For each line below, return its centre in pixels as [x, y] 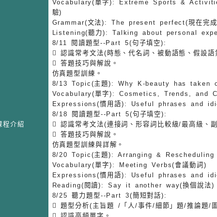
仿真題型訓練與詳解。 [88, 144]
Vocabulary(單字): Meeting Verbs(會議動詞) [129, 165]
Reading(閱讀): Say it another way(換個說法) [133, 185]
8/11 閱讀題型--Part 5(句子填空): [109, 43]
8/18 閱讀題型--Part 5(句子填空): [110, 114]
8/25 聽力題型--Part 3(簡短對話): [110, 195]
